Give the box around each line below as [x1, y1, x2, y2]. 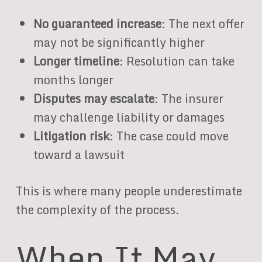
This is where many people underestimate [15, 181, 242, 201]
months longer [33, 70, 113, 89]
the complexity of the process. [15, 200, 180, 219]
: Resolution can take [119, 51, 235, 71]
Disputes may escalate [33, 89, 154, 108]
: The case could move [109, 126, 229, 146]
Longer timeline [33, 51, 119, 71]
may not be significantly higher [33, 33, 205, 52]
